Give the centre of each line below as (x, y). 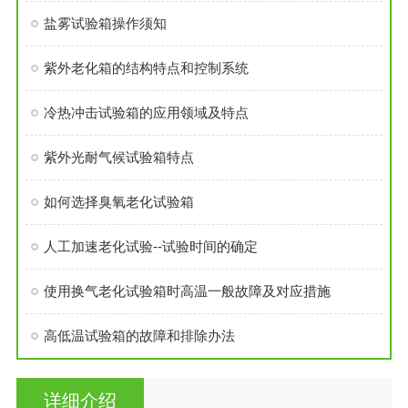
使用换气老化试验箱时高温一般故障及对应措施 (187, 291)
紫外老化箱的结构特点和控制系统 (146, 67)
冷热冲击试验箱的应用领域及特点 (146, 112)
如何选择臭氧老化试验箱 (118, 201)
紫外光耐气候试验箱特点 (118, 157)
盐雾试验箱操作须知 (105, 23)
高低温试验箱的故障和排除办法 (139, 335)
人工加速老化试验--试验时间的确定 (150, 246)
